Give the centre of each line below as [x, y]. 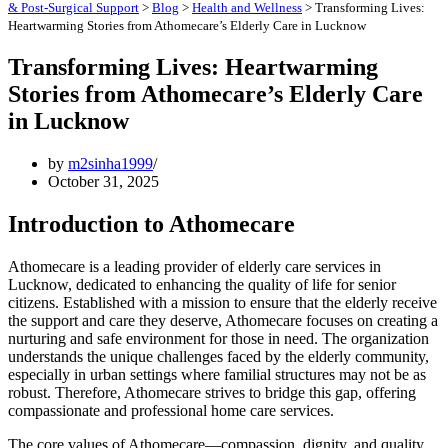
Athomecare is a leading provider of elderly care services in [194, 266]
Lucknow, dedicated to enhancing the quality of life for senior [202, 284]
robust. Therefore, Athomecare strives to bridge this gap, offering [212, 392]
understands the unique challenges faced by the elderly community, [218, 356]
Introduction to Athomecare [151, 223]
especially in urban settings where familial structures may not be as [217, 374]
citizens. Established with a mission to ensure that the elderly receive [222, 302]
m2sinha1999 [110, 163]
